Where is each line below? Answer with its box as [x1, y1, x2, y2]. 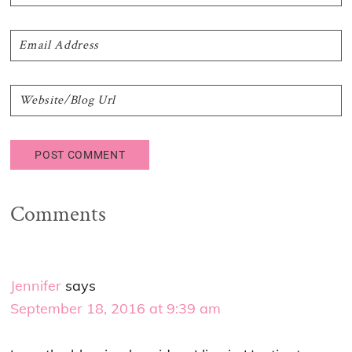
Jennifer [10, 277, 62, 295]
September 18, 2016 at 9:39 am [10, 299, 222, 318]
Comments [10, 200, 107, 229]
